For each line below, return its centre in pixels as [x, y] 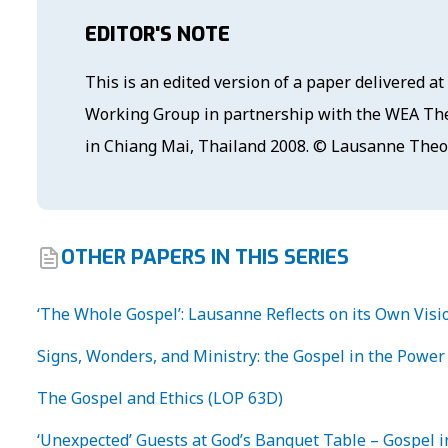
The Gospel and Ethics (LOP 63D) [159, 397]
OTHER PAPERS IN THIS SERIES [204, 257]
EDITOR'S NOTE [157, 34]
